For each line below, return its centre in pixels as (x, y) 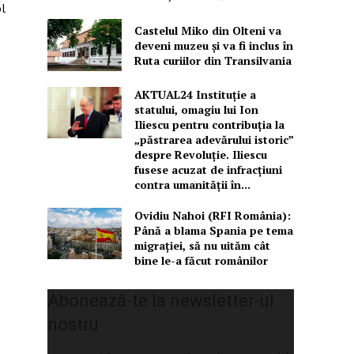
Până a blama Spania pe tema (213, 230)
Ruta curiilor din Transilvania (213, 60)
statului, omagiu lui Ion (196, 109)
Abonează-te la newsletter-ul (161, 300)
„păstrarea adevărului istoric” (214, 139)
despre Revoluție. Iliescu (200, 154)
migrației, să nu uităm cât (202, 245)
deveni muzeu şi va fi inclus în (213, 45)
